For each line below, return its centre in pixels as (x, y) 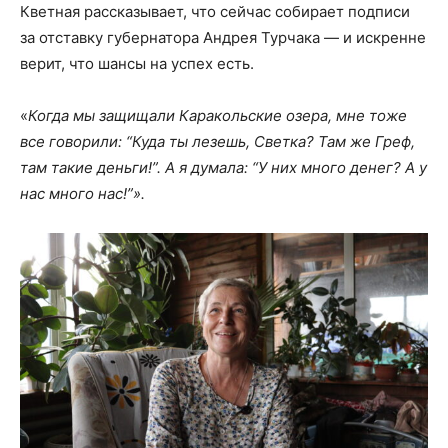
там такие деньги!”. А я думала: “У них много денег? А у (223, 167)
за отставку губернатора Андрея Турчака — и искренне (223, 37)
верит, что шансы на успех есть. (137, 63)
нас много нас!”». (82, 193)
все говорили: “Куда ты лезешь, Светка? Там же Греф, (217, 141)
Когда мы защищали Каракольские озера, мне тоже (217, 115)
